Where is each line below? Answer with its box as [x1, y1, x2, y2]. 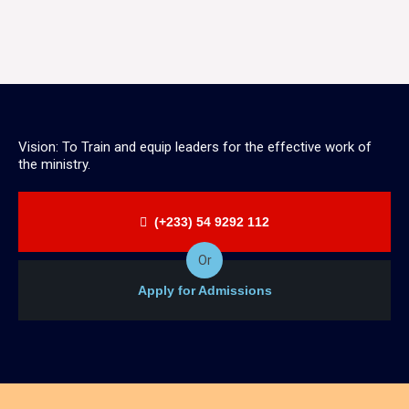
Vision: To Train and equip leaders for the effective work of [18, 138, 372, 155]
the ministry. [18, 155, 90, 173]
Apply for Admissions [137, 282, 272, 298]
